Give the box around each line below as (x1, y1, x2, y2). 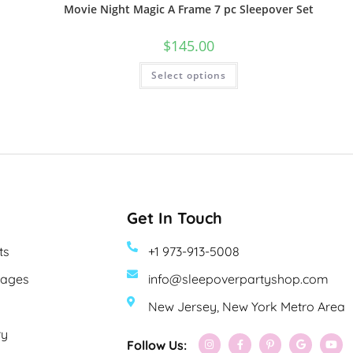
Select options (150, 68, 226, 82)
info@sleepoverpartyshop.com (148, 271, 329, 288)
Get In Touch (126, 208, 222, 229)
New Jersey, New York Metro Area (148, 299, 346, 315)
